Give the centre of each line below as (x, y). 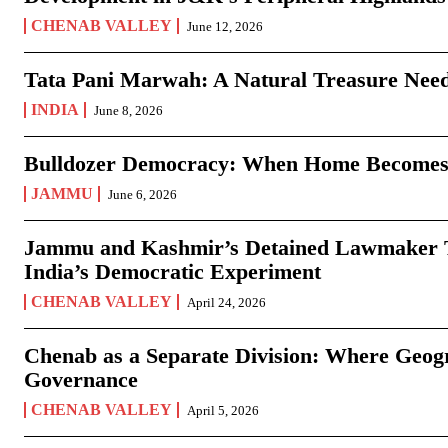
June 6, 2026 (142, 195)
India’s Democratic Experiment (172, 272)
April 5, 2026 (223, 411)
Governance (81, 380)
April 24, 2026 (226, 303)
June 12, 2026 (225, 27)
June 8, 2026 (128, 111)
